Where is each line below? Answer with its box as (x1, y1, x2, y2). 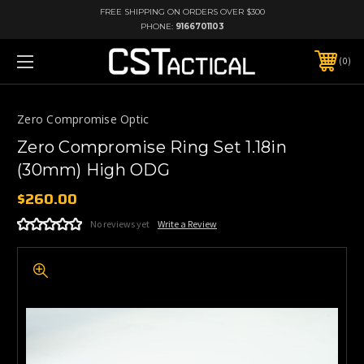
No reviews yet (90, 217, 149, 230)
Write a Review (158, 217, 217, 230)
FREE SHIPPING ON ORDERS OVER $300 (99, 6, 265, 17)
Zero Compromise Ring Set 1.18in (17, 136, 287, 157)
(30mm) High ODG (17, 159, 170, 180)
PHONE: (140, 21, 175, 32)
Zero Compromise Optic (17, 110, 149, 127)
